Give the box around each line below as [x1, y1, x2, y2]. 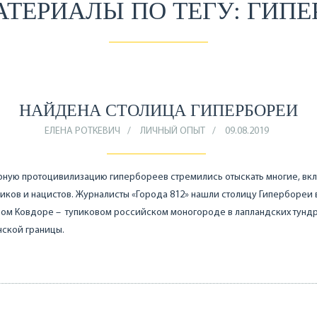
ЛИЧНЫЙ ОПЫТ [139, 126, 205, 137]
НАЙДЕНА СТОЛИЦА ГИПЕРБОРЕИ [18, 101, 298, 120]
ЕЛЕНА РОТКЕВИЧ [44, 126, 120, 137]
